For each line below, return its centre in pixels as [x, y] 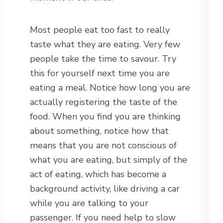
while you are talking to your [89, 203]
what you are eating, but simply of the [109, 160]
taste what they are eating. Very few [105, 45]
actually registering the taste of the [104, 102]
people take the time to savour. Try [103, 59]
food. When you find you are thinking [105, 117]
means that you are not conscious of [103, 146]
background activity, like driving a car [105, 189]
